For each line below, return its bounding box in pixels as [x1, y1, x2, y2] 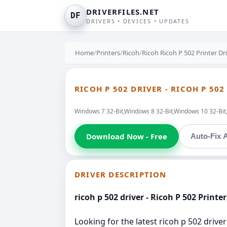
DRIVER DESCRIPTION [74, 169, 167, 179]
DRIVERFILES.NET [86, 7, 159, 17]
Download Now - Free [86, 131, 167, 141]
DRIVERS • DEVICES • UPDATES [86, 17, 190, 25]
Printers [96, 48, 120, 57]
